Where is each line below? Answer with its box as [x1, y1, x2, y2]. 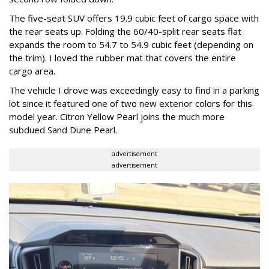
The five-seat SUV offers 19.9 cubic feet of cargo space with [9, 11, 259, 24]
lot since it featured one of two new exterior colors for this [9, 97, 252, 109]
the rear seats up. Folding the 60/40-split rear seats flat [9, 25, 241, 37]
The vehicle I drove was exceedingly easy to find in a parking [9, 83, 259, 96]
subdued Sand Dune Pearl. [9, 123, 117, 136]
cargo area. [9, 64, 58, 77]
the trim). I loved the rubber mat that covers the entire [9, 51, 236, 64]
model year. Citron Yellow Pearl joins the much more [9, 110, 225, 122]
